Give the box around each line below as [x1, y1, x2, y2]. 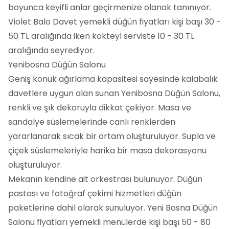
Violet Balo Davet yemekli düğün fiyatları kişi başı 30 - [8, 15, 221, 28]
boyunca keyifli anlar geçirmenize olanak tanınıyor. [8, 1, 211, 13]
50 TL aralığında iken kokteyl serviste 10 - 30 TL [8, 30, 194, 42]
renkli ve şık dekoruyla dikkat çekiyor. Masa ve [8, 101, 191, 113]
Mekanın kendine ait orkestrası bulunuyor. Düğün [8, 173, 202, 185]
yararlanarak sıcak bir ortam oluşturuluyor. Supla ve [8, 130, 216, 142]
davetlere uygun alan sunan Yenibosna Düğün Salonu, [8, 87, 220, 99]
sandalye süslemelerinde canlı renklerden [8, 116, 175, 128]
